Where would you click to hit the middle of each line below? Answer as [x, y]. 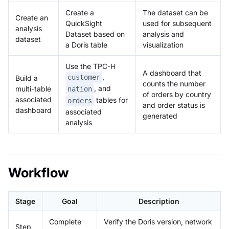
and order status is [174, 105]
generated [160, 116]
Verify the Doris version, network [158, 221]
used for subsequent [177, 23]
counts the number [174, 83]
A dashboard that [172, 73]
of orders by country [177, 94]
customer [84, 77]
